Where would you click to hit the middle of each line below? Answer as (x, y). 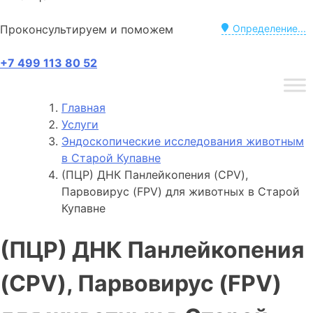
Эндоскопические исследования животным (183, 141)
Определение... (269, 28)
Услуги (80, 124)
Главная (83, 107)
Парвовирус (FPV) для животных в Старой (181, 191)
